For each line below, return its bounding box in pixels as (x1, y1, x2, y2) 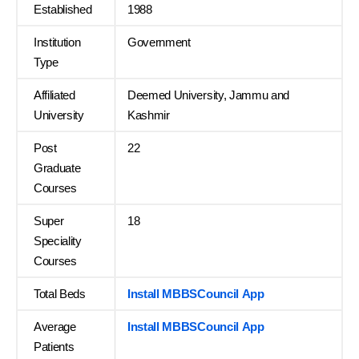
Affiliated (34, 88, 75, 103)
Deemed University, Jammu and (127, 88, 290, 103)
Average (34, 320, 76, 334)
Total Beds (34, 287, 86, 301)
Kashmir (127, 108, 170, 123)
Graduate (34, 161, 81, 175)
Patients (34, 340, 75, 354)
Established (34, 2, 92, 17)
